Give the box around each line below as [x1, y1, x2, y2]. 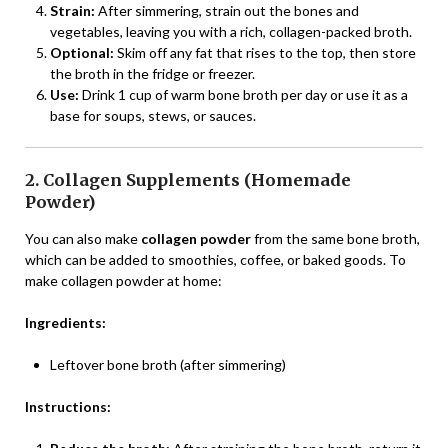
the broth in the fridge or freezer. [50, 64, 255, 82]
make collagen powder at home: [25, 271, 222, 289]
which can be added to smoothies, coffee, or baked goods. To [25, 250, 406, 268]
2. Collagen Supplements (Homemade [25, 169, 351, 190]
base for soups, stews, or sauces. [50, 106, 256, 124]
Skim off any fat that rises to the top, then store [114, 43, 416, 61]
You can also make [25, 229, 141, 247]
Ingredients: [25, 313, 106, 331]
